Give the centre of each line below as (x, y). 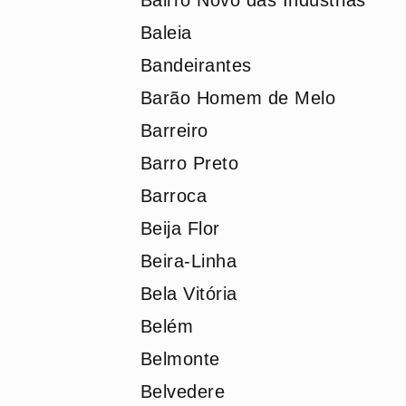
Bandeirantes (196, 65)
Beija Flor (180, 228)
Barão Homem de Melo (237, 98)
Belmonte (180, 359)
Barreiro (174, 130)
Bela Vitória (188, 294)
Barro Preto (189, 163)
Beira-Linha (188, 261)
